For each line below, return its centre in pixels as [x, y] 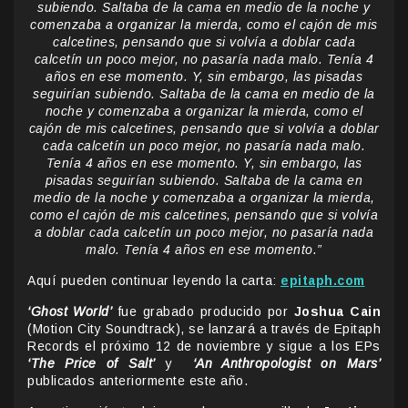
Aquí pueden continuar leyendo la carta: [154, 280]
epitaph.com [323, 280]
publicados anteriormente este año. [138, 380]
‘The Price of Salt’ [92, 363]
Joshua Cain [337, 311]
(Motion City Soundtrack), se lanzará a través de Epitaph [204, 328]
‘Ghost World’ [70, 311]
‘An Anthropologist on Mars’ [287, 363]
